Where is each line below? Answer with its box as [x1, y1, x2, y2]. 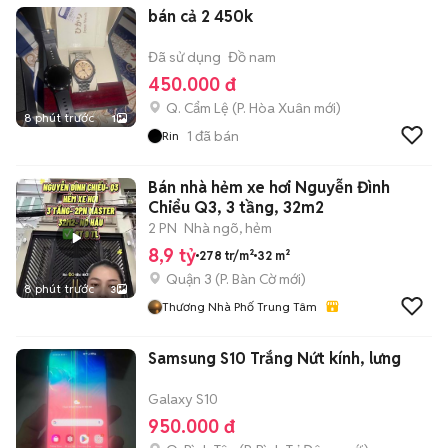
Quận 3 [166, 270, 212, 288]
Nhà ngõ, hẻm [184, 219, 272, 237]
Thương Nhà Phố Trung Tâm [162, 299, 317, 314]
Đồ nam [228, 48, 276, 66]
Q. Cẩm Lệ [166, 99, 229, 117]
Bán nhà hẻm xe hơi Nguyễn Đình [148, 177, 390, 198]
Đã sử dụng [148, 48, 221, 66]
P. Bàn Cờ [220, 270, 276, 288]
